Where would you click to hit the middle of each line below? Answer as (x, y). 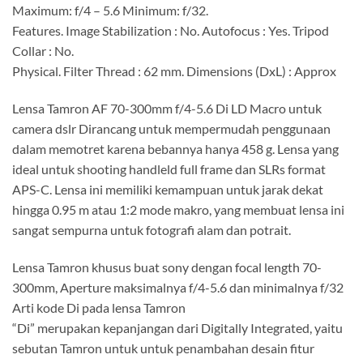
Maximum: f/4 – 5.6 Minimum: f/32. (110, 10)
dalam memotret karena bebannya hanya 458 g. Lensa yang (175, 148)
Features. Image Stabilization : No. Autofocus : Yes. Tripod (171, 30)
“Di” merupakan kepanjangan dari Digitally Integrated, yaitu (177, 327)
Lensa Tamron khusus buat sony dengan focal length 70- (167, 267)
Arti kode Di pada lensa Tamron (99, 307)
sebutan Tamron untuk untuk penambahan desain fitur (163, 348)
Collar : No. (43, 50)
